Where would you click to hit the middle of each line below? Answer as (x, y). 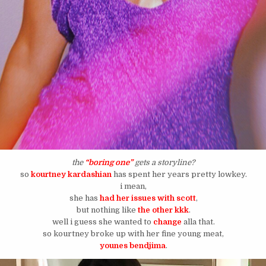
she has (84, 198)
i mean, (134, 186)
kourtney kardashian (71, 175)
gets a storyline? (164, 163)
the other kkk (163, 210)
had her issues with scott (148, 198)
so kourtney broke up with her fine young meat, (134, 234)
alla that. (198, 222)
